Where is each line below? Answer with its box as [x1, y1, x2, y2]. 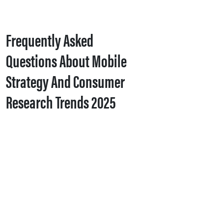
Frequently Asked [6, 27, 93, 52]
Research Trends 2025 [6, 89, 116, 114]
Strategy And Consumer [6, 68, 125, 93]
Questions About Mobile [6, 48, 127, 73]
